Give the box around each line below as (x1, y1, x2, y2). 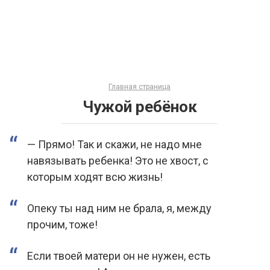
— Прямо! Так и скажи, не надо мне (27, 138, 202, 151)
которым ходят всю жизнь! (27, 171, 163, 183)
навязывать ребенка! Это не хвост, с (27, 154, 209, 167)
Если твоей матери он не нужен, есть (27, 250, 210, 262)
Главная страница (108, 83, 171, 91)
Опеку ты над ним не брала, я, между (27, 202, 212, 215)
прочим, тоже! (27, 218, 98, 231)
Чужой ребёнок (82, 98, 197, 116)
